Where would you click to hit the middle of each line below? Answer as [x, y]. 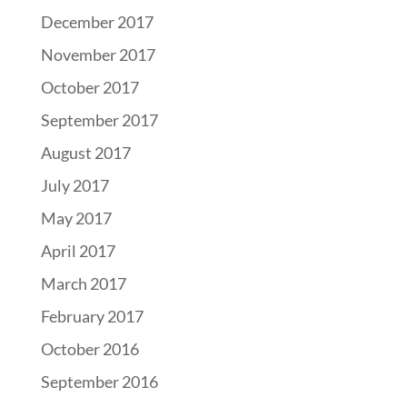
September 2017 [99, 120]
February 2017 [92, 316]
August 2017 [85, 153]
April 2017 [78, 251]
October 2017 [89, 87]
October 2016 [89, 349]
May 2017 [76, 218]
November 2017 [98, 55]
